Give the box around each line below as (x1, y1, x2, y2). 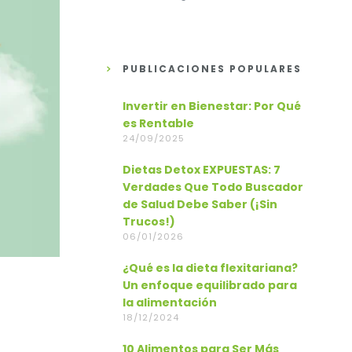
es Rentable (123, 115, 194, 131)
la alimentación (123, 295, 217, 310)
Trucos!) (123, 214, 175, 229)
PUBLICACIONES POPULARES (123, 62, 302, 75)
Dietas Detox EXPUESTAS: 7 (123, 162, 280, 178)
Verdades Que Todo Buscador (123, 179, 303, 195)
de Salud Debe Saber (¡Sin (123, 196, 277, 212)
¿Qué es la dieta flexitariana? (123, 260, 298, 276)
